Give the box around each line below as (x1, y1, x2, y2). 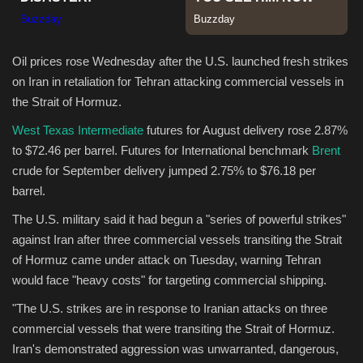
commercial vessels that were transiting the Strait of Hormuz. (12, 321, 335, 335)
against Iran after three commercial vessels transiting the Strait (12, 232, 342, 246)
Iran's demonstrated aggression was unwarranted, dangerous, (12, 341, 339, 356)
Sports (12, 29, 53, 47)
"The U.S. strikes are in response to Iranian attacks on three (12, 301, 327, 315)
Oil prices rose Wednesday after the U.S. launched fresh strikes (12, 53, 348, 68)
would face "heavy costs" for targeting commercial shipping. (12, 272, 327, 287)
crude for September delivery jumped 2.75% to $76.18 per (12, 163, 316, 177)
